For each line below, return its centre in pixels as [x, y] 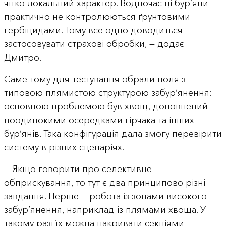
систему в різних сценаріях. [64, 147]
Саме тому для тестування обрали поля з [95, 79]
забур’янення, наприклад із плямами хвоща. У [105, 210]
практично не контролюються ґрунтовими [97, 16]
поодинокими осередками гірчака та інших [99, 120]
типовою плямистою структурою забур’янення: [108, 93]
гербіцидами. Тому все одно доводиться [93, 30]
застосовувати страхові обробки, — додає [94, 44]
